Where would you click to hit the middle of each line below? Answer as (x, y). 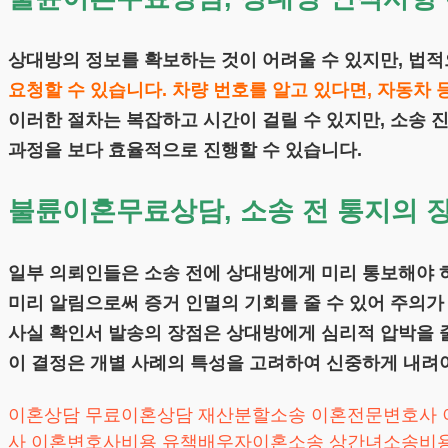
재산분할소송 (252, 414)
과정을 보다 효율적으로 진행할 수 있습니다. (185, 149)
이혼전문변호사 (374, 414)
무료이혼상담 (139, 414)
